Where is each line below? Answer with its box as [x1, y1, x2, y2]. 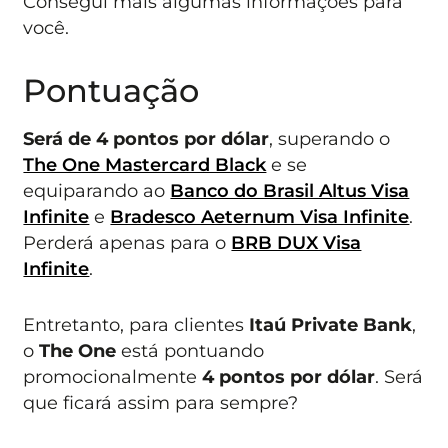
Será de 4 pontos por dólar [23, 127, 270, 149]
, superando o [269, 127, 391, 149]
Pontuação [23, 70, 200, 110]
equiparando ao [23, 179, 171, 201]
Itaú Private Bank [249, 314, 413, 335]
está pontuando [116, 340, 265, 361]
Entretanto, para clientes [23, 314, 250, 335]
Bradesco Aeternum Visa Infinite [110, 205, 410, 227]
